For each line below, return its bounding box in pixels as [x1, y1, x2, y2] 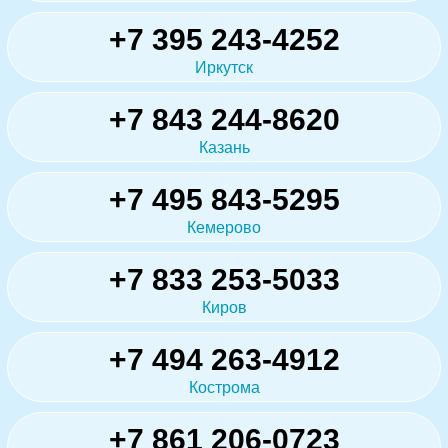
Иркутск [195, 59, 253, 77]
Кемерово [187, 219, 261, 237]
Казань [198, 139, 250, 157]
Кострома [188, 379, 260, 397]
